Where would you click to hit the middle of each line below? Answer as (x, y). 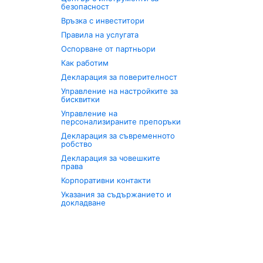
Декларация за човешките (111, 158)
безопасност (85, 6)
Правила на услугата (100, 35)
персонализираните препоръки (121, 122)
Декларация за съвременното (118, 136)
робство (77, 144)
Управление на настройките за (120, 91)
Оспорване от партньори (109, 49)
